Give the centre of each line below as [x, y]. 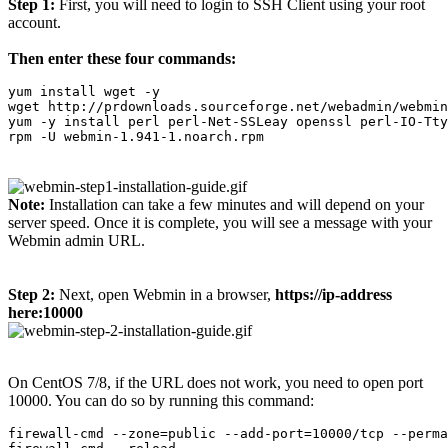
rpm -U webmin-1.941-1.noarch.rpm [136, 136]
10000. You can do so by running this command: [161, 400]
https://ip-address [333, 294]
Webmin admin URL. [76, 240]
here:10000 [45, 312]
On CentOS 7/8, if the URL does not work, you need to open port [215, 382]
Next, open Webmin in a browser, [165, 294]
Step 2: [31, 294]
